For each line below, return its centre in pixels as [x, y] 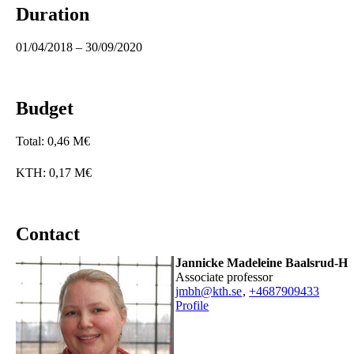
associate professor [229, 277]
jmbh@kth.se [209, 291]
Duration [53, 14]
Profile [192, 305]
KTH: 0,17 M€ [54, 172]
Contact [48, 233]
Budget [45, 108]
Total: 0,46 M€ [53, 141]
